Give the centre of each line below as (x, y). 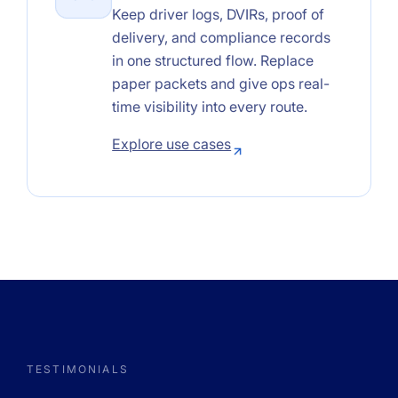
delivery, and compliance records (222, 37)
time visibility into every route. (210, 106)
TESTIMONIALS (78, 369)
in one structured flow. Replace (213, 60)
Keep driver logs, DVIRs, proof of (219, 14)
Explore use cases (172, 143)
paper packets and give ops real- (221, 83)
